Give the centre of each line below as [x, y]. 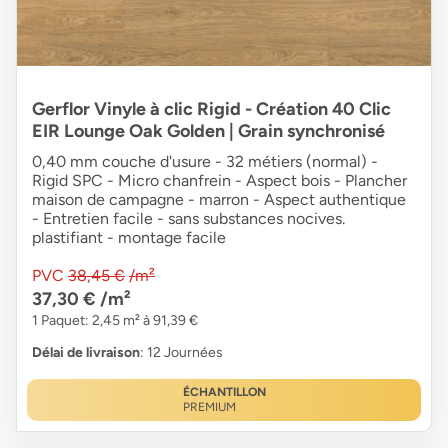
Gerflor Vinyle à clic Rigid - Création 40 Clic [211, 109]
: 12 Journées [181, 353]
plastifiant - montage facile [129, 238]
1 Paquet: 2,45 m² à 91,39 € [115, 321]
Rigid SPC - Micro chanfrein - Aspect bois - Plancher [219, 181]
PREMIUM [209, 407]
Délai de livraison [86, 353]
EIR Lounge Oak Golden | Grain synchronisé [208, 131]
